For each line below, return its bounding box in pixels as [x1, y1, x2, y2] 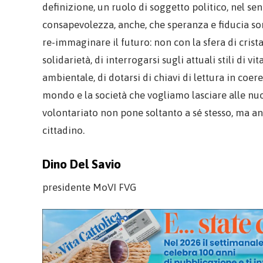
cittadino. [42, 124, 85, 136]
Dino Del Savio [42, 156, 121, 171]
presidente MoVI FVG [42, 181, 136, 194]
